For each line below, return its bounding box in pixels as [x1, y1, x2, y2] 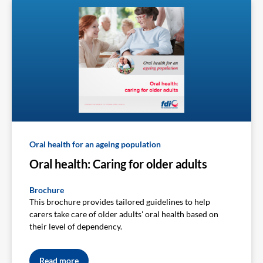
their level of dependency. [29, 221, 122, 232]
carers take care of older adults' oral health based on [29, 209, 218, 220]
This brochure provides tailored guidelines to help [29, 197, 210, 207]
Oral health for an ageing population [29, 139, 161, 150]
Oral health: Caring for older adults [29, 157, 207, 171]
